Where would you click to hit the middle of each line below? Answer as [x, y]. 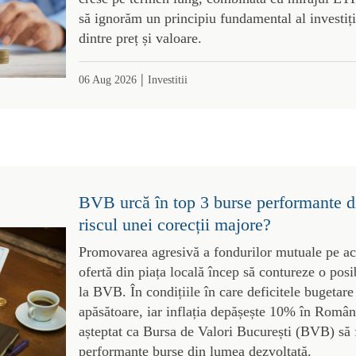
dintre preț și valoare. [140, 38]
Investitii [167, 79]
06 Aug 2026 [107, 79]
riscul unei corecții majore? [174, 224]
